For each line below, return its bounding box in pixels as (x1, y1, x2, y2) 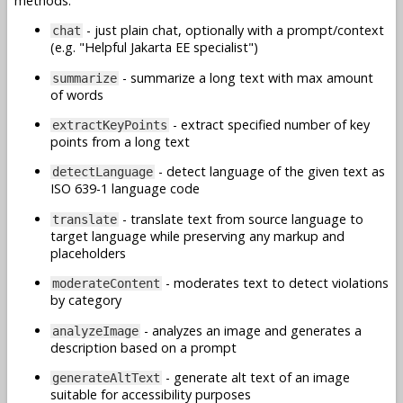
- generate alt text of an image (162, 369, 350, 387)
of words (50, 85, 103, 103)
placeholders (50, 244, 126, 262)
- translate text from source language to (119, 210, 363, 228)
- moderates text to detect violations (162, 274, 389, 292)
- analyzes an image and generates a (140, 321, 362, 339)
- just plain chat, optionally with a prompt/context (83, 22, 384, 40)
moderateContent (52, 276, 160, 291)
